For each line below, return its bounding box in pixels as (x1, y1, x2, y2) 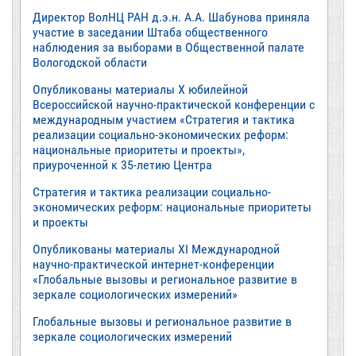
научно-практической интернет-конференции (33, 257, 274, 272)
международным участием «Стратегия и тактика (33, 112, 295, 127)
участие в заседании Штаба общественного (33, 25, 268, 40)
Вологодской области (33, 55, 147, 70)
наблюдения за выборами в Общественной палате (33, 40, 304, 55)
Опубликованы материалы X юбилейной (33, 82, 248, 97)
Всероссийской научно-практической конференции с (33, 97, 315, 112)
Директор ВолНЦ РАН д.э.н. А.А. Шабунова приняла (33, 10, 310, 25)
